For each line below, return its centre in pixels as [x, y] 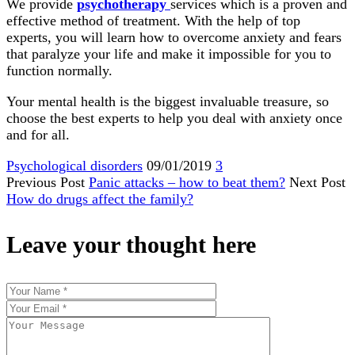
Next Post [317, 182]
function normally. [59, 70]
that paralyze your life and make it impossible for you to [169, 53]
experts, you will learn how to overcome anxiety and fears [174, 37]
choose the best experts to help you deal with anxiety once [174, 118]
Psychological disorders [74, 165]
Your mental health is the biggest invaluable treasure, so [168, 101]
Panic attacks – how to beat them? [187, 182]
